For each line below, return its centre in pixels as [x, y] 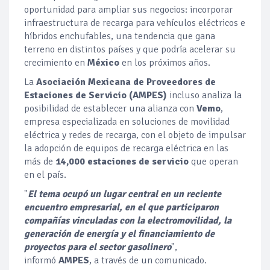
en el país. [45, 175]
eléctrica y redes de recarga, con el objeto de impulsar [135, 135]
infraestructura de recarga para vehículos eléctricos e [135, 23]
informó [41, 261]
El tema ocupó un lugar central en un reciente [124, 194]
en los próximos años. [166, 63]
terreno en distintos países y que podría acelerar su [130, 50]
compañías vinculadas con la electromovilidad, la [128, 221]
